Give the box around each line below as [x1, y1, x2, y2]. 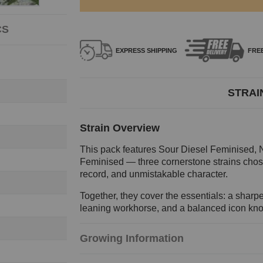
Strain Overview [79, 122, 160, 134]
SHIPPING [144, 47, 177, 55]
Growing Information [79, 232, 184, 245]
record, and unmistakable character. [79, 169, 228, 180]
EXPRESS [115, 47, 145, 55]
